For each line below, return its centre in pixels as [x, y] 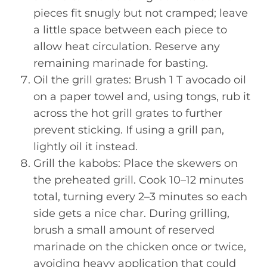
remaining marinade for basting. [121, 63]
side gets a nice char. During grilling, [131, 213]
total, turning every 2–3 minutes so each [140, 197]
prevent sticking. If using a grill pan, [129, 130]
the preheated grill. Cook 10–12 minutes [139, 180]
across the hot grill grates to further [128, 113]
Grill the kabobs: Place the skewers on [136, 163]
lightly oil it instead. [86, 147]
